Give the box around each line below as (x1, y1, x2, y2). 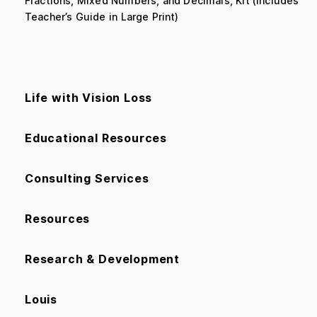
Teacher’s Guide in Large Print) (25, 10, 179, 23)
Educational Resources (25, 130, 167, 145)
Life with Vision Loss (25, 90, 153, 105)
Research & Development (25, 251, 180, 266)
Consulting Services (25, 171, 149, 185)
